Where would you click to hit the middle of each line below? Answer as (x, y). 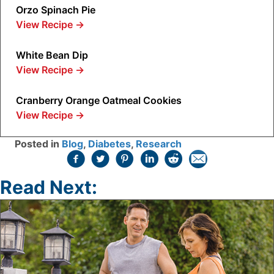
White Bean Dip (52, 55)
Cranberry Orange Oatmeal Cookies (99, 101)
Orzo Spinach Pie (56, 10)
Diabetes (109, 144)
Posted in (38, 144)
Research (159, 144)
